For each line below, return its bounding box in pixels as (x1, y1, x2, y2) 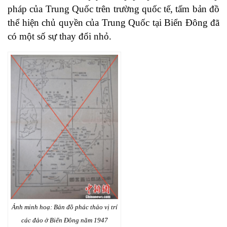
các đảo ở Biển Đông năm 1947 (21, 216, 108, 224)
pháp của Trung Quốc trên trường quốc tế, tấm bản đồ (8, 4, 219, 15)
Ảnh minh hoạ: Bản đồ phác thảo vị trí (11, 203, 118, 211)
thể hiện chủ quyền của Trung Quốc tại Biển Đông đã (8, 17, 219, 28)
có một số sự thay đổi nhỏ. (8, 31, 111, 42)
